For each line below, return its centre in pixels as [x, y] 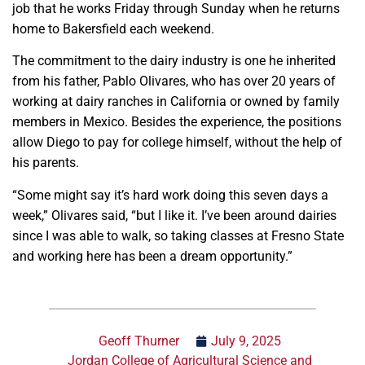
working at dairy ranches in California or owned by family [176, 102]
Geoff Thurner [139, 341]
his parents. [46, 163]
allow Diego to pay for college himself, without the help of [177, 143]
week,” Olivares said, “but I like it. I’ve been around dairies [174, 215]
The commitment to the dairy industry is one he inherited [174, 61]
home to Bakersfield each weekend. [115, 29]
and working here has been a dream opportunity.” [152, 256]
